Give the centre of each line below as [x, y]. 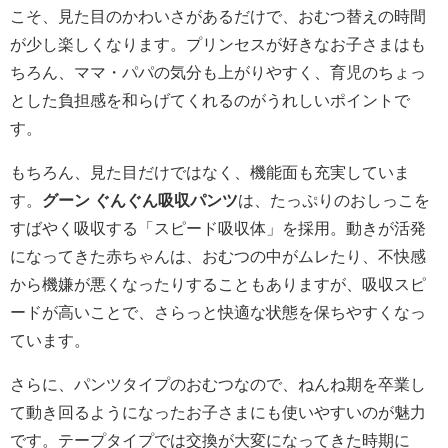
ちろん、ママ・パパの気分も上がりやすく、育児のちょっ [218, 71]
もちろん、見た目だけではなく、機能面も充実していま [210, 171]
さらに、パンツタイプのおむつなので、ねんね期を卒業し [218, 383]
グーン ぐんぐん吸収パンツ [140, 199]
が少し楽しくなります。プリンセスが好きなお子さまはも [218, 43]
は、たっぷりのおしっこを [334, 199]
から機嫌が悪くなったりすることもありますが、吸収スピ [218, 283]
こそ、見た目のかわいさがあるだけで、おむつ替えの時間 [218, 15]
